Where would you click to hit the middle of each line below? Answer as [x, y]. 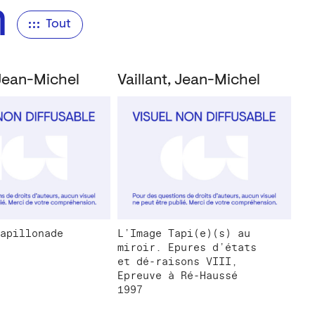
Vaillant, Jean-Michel [188, 81]
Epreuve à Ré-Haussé [177, 276]
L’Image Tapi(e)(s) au [184, 234]
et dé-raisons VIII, [177, 262]
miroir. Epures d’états [187, 248]
